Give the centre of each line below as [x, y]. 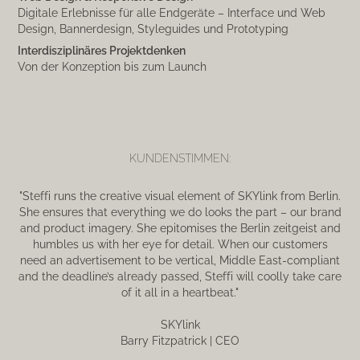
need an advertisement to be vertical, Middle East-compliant [180, 260]
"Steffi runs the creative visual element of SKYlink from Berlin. [180, 195]
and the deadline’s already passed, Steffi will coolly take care [180, 276]
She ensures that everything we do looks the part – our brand [180, 211]
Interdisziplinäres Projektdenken [102, 50]
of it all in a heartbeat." [180, 292]
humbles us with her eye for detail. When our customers [180, 243]
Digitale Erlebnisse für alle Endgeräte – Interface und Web [172, 12]
